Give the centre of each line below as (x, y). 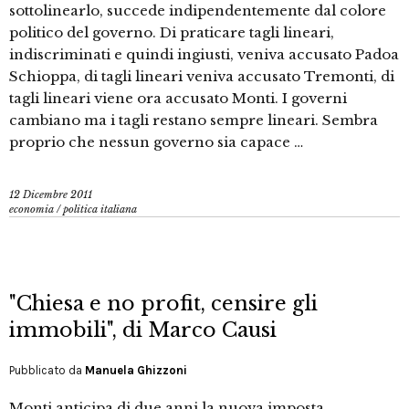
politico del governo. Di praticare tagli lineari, (172, 33)
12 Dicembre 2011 (51, 195)
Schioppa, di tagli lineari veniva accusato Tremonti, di (202, 77)
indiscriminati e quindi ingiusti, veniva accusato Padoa (204, 55)
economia (31, 210)
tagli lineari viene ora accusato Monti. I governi (178, 99)
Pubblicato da (47, 371)
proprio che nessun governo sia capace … (156, 142)
